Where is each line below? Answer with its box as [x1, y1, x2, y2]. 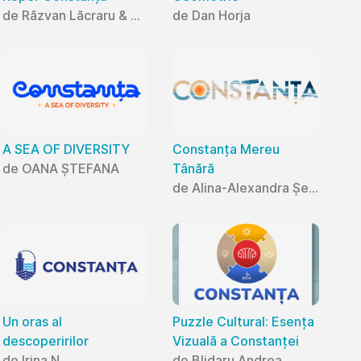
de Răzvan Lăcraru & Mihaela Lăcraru [130, 6, 140, 23]
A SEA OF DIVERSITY [2, 140, 130, 157]
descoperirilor [2, 333, 89, 350]
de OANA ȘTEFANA [2, 160, 119, 176]
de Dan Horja [172, 6, 251, 23]
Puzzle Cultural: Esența [172, 313, 315, 330]
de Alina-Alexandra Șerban [309, 179, 319, 196]
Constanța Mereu [172, 140, 280, 157]
